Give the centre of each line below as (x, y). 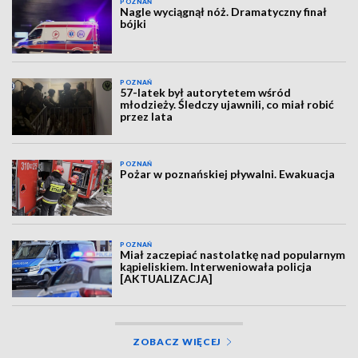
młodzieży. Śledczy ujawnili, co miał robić (227, 105)
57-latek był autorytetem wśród (206, 93)
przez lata (147, 117)
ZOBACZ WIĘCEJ (177, 341)
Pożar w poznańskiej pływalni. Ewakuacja (228, 173)
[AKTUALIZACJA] (167, 279)
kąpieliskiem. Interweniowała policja (216, 267)
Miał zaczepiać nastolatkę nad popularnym (233, 255)
